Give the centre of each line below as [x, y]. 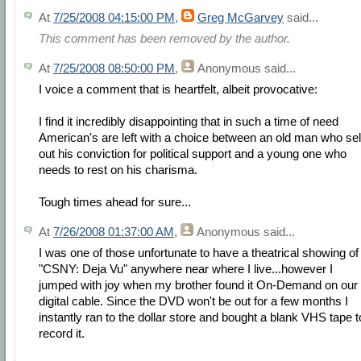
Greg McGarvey [241, 17]
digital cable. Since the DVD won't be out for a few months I [193, 301]
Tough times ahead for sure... [115, 202]
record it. [62, 334]
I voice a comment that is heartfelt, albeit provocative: [178, 89]
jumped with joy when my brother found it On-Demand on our [198, 285]
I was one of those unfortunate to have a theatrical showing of [199, 253]
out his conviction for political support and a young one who [193, 154]
